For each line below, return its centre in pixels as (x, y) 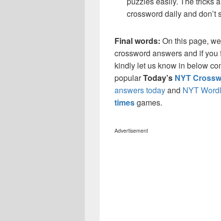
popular (129, 78)
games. (149, 103)
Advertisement (131, 131)
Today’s (159, 78)
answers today (140, 90)
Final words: (138, 41)
